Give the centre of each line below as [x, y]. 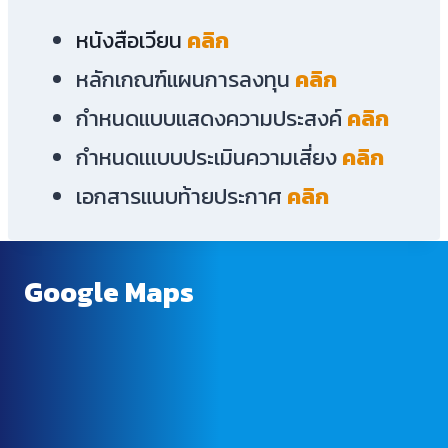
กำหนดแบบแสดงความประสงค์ [209, 119]
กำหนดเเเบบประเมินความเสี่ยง [206, 158]
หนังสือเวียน [129, 41]
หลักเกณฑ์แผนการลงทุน [183, 80]
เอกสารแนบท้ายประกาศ [179, 197]
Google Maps [109, 291]
